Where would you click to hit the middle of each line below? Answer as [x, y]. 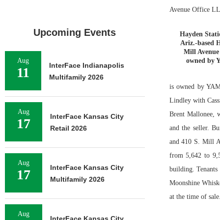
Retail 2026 [69, 128]
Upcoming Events [75, 32]
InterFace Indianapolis [87, 65]
